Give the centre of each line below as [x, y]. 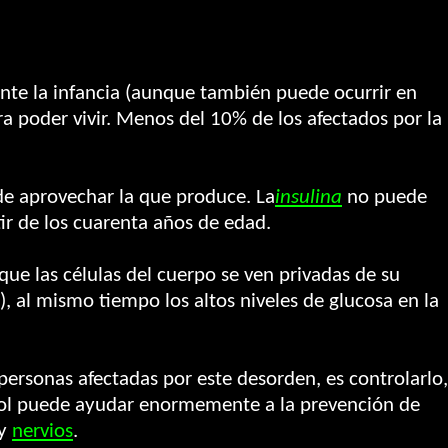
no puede [384, 197]
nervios [42, 431]
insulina [308, 197]
